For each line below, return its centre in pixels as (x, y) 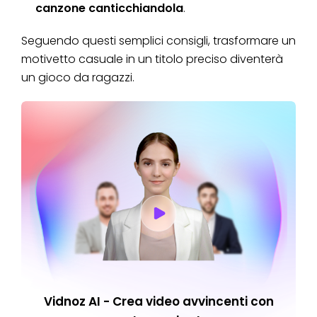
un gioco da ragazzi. (78, 77)
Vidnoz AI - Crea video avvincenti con (158, 301)
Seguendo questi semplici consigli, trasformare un (158, 40)
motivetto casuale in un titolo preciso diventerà (152, 59)
